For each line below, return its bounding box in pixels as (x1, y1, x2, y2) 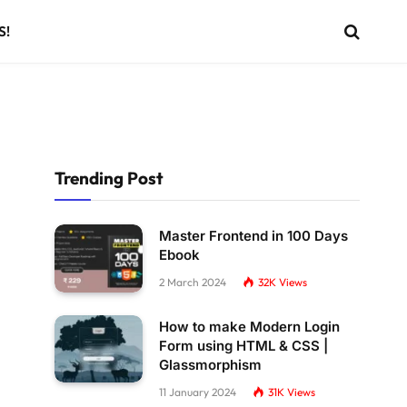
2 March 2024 (159, 275, 226, 289)
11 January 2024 (159, 384, 236, 399)
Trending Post (55, 167, 164, 189)
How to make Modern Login (159, 317, 340, 335)
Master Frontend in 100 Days (159, 227, 348, 244)
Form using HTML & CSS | (159, 336, 328, 354)
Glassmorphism (159, 355, 262, 373)
